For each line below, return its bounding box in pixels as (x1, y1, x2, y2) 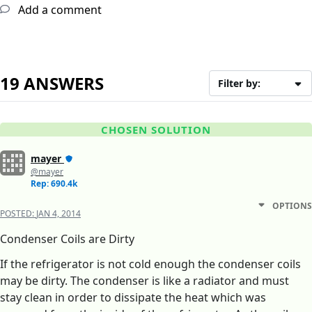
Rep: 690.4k (31, 178, 77, 190)
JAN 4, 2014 (36, 208, 81, 220)
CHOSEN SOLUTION (101, 123, 211, 137)
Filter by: (218, 77, 261, 91)
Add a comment (15, 2, 102, 18)
